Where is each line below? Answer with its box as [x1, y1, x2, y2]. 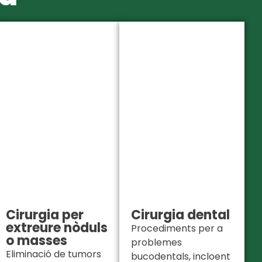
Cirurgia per [6, 206, 84, 225]
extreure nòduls [6, 219, 108, 237]
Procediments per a [131, 222, 223, 236]
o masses [6, 232, 67, 250]
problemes [131, 236, 182, 250]
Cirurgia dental [131, 206, 230, 225]
